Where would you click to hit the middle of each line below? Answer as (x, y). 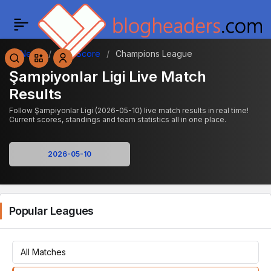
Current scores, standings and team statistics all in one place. (118, 119)
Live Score (79, 53)
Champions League (154, 53)
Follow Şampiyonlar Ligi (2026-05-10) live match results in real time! (129, 110)
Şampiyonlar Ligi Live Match (108, 77)
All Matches (43, 252)
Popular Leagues (51, 211)
